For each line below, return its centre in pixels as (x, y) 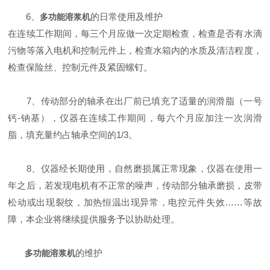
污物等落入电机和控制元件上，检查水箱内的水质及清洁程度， (135, 50)
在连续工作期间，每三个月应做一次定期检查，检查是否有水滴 (135, 33)
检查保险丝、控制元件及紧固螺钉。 (80, 67)
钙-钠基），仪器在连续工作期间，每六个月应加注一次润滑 (135, 118)
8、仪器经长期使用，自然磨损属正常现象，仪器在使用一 (135, 168)
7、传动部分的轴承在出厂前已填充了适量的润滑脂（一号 (135, 101)
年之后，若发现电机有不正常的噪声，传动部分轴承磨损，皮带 (135, 185)
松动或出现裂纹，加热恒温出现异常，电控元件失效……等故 (135, 202)
